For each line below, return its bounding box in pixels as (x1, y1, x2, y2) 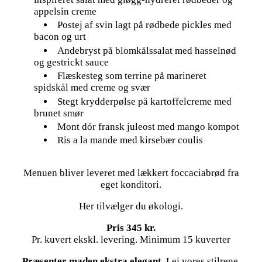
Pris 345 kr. (106, 222, 156, 233)
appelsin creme (34, 5, 96, 17)
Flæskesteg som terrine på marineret (57, 70, 206, 82)
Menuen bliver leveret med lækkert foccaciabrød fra (23, 167, 239, 178)
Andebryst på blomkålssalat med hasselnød (57, 44, 236, 56)
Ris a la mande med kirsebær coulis (57, 135, 203, 146)
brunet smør (34, 107, 84, 119)
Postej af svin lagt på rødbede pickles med (57, 19, 232, 31)
